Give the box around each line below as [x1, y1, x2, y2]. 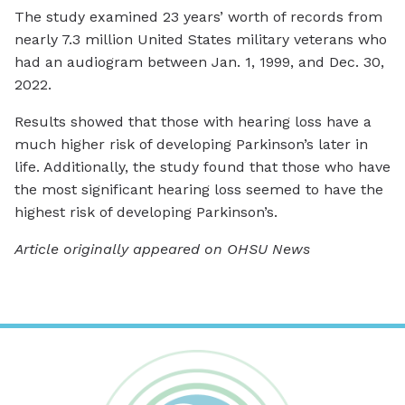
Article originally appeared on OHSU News [14, 240, 310, 259]
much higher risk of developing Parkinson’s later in [14, 136, 368, 154]
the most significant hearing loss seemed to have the [14, 181, 383, 199]
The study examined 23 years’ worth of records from [14, 8, 382, 26]
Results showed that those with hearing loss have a [14, 113, 372, 131]
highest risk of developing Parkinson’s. [14, 203, 278, 221]
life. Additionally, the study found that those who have [14, 158, 391, 176]
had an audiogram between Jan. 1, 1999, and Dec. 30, [14, 53, 384, 71]
